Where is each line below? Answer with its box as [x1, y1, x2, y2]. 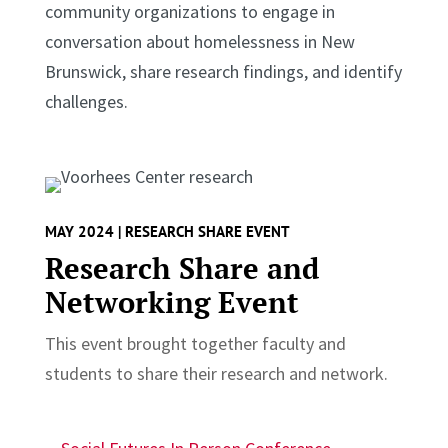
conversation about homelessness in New [44, 29, 355, 53]
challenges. [44, 89, 132, 113]
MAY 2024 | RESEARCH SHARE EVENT [44, 221, 290, 241]
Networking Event [44, 282, 299, 321]
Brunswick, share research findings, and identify [44, 59, 402, 83]
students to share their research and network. [44, 361, 392, 385]
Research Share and [44, 248, 319, 287]
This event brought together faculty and [44, 331, 346, 355]
